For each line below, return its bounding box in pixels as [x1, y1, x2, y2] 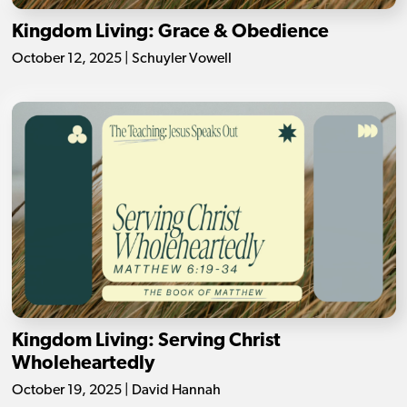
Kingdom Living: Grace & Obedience [11, 23, 329, 43]
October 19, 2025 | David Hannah [11, 382, 221, 398]
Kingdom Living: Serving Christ [11, 331, 281, 351]
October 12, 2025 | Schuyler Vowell [11, 52, 232, 67]
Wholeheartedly [11, 353, 154, 373]
